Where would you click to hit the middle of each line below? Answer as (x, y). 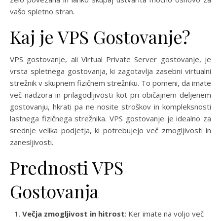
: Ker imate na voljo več (164, 214)
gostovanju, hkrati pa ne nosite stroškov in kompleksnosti (110, 107)
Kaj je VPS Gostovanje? (100, 37)
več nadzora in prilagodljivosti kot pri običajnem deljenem (110, 95)
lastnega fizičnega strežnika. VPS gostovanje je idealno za (110, 118)
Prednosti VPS (67, 167)
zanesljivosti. (32, 142)
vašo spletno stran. (42, 11)
